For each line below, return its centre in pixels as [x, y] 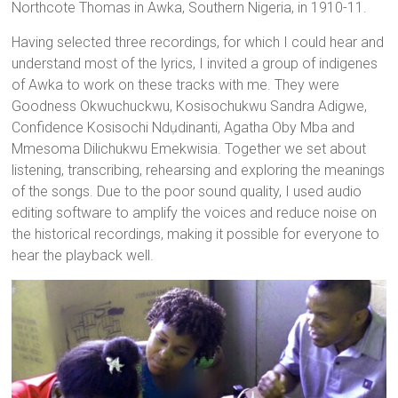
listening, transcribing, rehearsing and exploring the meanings [199, 171]
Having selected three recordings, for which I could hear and [198, 43]
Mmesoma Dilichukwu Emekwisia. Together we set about [189, 149]
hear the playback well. [83, 256]
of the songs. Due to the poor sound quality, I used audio [187, 192]
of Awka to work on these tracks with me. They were [176, 85]
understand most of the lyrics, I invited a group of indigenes [195, 64]
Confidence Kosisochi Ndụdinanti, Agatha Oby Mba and [183, 128]
